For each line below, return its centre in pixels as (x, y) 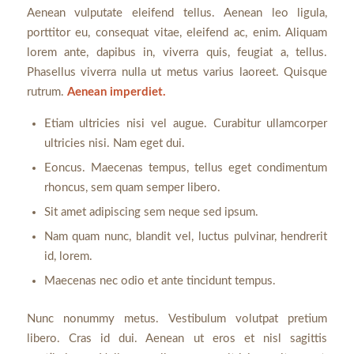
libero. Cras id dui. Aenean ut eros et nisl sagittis (177, 339)
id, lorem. (68, 257)
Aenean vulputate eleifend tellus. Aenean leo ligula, (177, 13)
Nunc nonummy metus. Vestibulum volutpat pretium (177, 319)
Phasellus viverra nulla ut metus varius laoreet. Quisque (177, 72)
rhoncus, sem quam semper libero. (132, 188)
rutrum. (47, 92)
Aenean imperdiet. (116, 92)
